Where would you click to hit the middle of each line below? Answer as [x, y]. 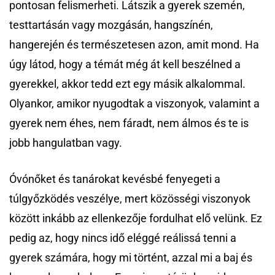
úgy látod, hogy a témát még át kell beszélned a [125, 64]
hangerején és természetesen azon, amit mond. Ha [134, 45]
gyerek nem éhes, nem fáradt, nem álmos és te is [129, 123]
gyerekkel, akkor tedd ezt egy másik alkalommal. [127, 84]
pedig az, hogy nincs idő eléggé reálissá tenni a [123, 238]
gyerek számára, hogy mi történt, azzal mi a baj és [131, 258]
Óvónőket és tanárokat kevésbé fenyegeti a [115, 179]
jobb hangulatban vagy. [66, 143]
